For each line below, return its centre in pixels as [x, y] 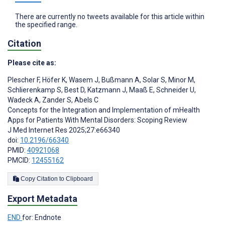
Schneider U [175, 90]
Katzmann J [106, 90]
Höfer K [53, 80]
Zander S [56, 100]
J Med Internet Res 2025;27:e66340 [64, 130]
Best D [74, 90]
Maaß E [140, 90]
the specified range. [46, 25]
